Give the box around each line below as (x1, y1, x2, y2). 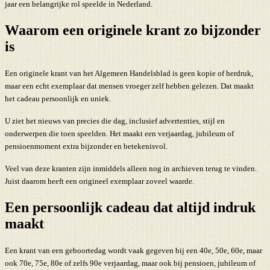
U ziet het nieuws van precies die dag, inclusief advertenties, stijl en (5, 116, 225, 125)
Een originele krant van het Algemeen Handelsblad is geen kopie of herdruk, (5, 68, 253, 78)
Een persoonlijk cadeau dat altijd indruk (5, 199, 256, 215)
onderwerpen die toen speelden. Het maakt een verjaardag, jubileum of (5, 128, 234, 138)
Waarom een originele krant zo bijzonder (5, 22, 261, 39)
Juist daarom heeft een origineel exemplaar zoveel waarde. (5, 176, 194, 186)
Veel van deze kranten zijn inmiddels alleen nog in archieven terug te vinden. (5, 163, 257, 173)
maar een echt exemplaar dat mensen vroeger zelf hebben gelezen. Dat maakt (5, 81, 254, 90)
